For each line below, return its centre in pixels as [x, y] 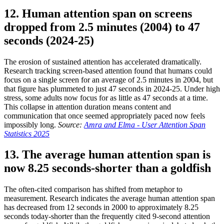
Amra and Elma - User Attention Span [145, 124]
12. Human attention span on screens [98, 13]
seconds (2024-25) [49, 40]
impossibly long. [31, 124]
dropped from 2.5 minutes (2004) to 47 [102, 27]
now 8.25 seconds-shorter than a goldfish [107, 168]
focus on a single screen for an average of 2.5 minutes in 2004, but [108, 79]
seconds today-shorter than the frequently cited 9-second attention [107, 216]
